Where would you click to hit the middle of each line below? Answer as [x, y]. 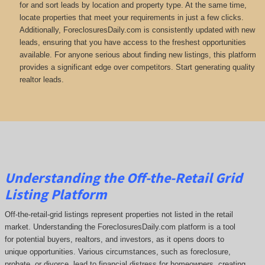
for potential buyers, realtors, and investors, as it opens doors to [114, 240]
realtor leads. [41, 79]
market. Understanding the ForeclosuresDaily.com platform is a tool [120, 227]
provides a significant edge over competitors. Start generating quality [137, 67]
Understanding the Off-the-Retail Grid [123, 177]
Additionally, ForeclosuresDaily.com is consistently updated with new [137, 30]
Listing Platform [56, 194]
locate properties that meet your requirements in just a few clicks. [131, 17]
